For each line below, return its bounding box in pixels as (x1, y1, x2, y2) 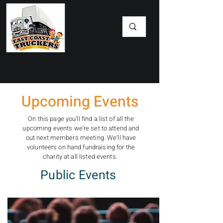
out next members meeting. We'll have (25, 133, 136, 142)
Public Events (40, 166, 116, 185)
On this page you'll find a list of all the (28, 114, 134, 123)
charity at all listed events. (43, 152, 119, 161)
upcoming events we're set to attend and (22, 123, 139, 133)
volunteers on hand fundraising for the (27, 142, 135, 152)
